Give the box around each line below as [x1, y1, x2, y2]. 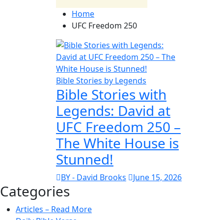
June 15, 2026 [133, 171, 182, 183]
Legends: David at [56, 101, 170, 120]
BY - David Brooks [61, 171, 126, 183]
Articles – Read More [16, 203, 92, 215]
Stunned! [56, 149, 113, 168]
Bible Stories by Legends [56, 75, 146, 86]
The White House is [56, 133, 179, 152]
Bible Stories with [56, 84, 166, 104]
